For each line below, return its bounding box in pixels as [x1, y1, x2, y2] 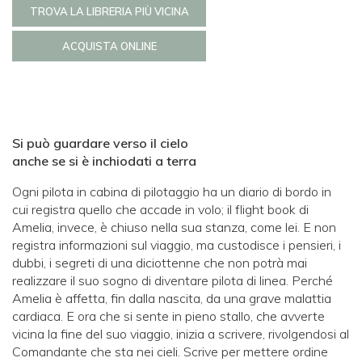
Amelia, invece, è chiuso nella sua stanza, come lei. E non [12, 218, 336, 235]
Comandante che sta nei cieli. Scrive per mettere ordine [12, 343, 328, 360]
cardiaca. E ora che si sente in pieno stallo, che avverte [12, 307, 325, 324]
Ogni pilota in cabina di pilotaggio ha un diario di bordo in [12, 183, 331, 200]
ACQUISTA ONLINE [61, 39, 157, 53]
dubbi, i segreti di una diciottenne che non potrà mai [12, 254, 307, 271]
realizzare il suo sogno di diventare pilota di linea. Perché [12, 271, 333, 288]
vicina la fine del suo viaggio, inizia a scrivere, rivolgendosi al [12, 325, 349, 342]
